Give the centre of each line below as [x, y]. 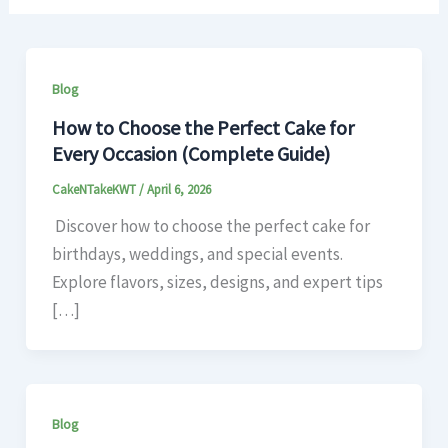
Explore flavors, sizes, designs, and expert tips [217, 282]
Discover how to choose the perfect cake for [210, 226]
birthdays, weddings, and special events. [197, 254]
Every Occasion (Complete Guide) [190, 154]
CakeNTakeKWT [95, 190]
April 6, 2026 [178, 190]
